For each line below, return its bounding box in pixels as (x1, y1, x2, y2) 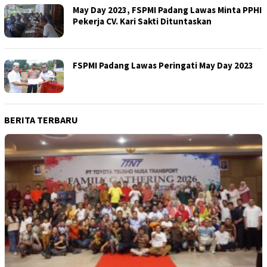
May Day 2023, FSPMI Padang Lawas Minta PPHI (73, 4, 262, 16)
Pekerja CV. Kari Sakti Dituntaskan (73, 15, 212, 27)
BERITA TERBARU (4, 114, 78, 126)
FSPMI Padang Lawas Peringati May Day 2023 (73, 60, 253, 72)
